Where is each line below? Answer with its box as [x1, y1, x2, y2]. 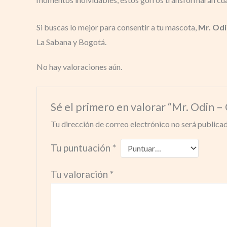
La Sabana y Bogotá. [36, 37, 106, 47]
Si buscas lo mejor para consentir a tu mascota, [36, 22, 198, 32]
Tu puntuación [50, 141, 112, 154]
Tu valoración [50, 168, 110, 180]
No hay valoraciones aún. [36, 61, 122, 71]
